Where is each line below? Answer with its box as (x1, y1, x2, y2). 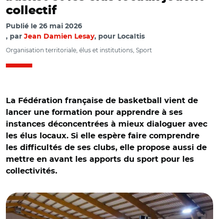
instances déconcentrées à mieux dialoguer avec (6, 120, 207, 128)
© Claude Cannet (10, 179, 67, 188)
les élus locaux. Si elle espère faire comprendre (6, 132, 199, 140)
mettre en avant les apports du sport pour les (6, 155, 194, 163)
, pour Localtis (94, 33, 145, 40)
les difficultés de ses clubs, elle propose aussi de (6, 144, 207, 152)
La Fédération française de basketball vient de (6, 97, 198, 105)
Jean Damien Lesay (24, 33, 94, 40)
